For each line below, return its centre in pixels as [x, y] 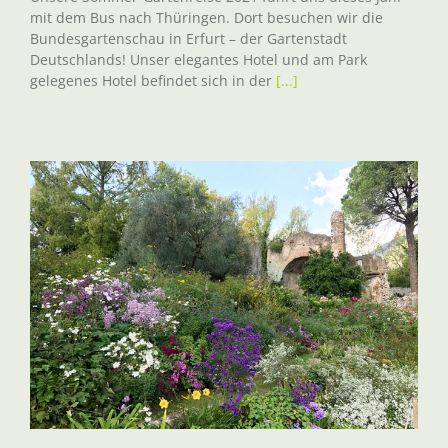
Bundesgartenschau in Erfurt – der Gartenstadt [188, 39]
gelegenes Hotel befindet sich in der [153, 81]
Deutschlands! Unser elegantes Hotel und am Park [198, 60]
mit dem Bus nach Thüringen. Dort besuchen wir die [206, 18]
